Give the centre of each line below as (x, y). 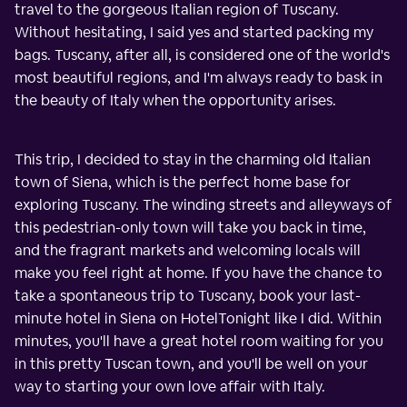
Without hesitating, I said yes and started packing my (194, 32)
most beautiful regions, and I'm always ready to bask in (199, 77)
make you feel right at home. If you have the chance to (199, 273)
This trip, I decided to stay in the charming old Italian (193, 159)
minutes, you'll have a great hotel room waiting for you (199, 341)
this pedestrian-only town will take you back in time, (190, 227)
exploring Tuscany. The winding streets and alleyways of (203, 204)
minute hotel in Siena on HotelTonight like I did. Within (198, 318)
